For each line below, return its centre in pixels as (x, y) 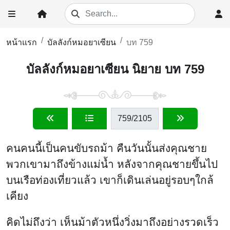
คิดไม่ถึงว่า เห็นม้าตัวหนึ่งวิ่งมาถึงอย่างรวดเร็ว (112, 222)
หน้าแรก (22, 42)
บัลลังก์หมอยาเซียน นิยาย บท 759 (115, 69)
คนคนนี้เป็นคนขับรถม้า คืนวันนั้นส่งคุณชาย (107, 148)
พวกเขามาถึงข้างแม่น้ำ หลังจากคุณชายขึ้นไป (112, 164)
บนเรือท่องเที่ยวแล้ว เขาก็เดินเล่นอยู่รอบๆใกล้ (110, 180)
